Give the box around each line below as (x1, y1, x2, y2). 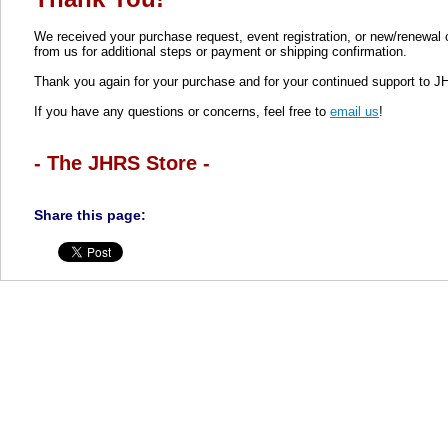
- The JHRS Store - (34, 150, 210, 174)
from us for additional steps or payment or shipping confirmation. (34, 43, 407, 59)
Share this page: (34, 206, 146, 223)
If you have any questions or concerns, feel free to (34, 103, 330, 119)
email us (330, 103, 379, 119)
